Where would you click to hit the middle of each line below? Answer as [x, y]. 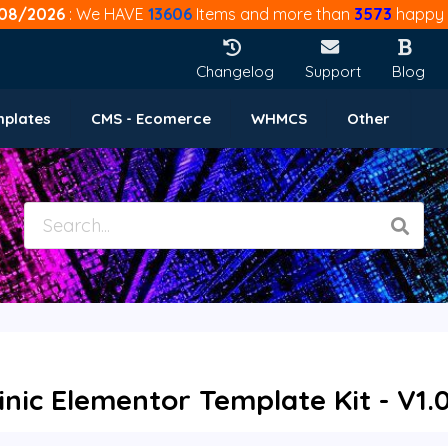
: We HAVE [108, 14]
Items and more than [272, 14]
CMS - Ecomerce [151, 118]
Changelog [235, 71]
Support [333, 71]
